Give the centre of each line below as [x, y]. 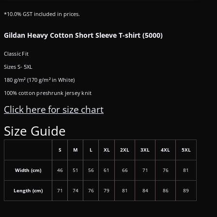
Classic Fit [16, 54]
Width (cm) [28, 170]
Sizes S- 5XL [18, 67]
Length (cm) [28, 191]
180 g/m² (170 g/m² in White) [39, 80]
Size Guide [35, 131]
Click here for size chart [54, 110]
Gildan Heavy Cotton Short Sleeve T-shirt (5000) [83, 35]
